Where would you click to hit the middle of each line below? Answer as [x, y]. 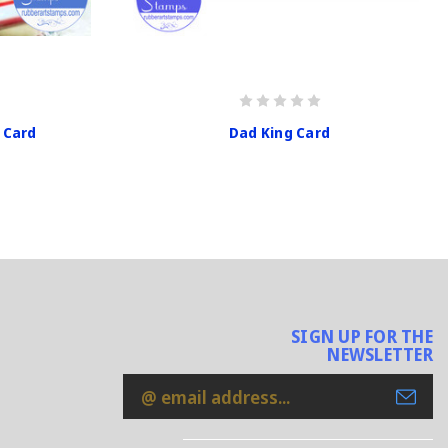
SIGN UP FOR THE [362, 337]
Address [157, 414]
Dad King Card [279, 132]
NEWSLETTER [380, 355]
